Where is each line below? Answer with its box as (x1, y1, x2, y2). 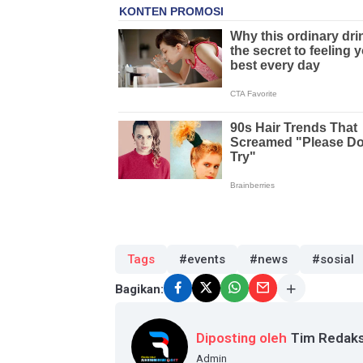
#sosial (312, 252, 354, 267)
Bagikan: (115, 281, 164, 297)
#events (179, 252, 225, 267)
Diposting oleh (196, 329, 287, 346)
